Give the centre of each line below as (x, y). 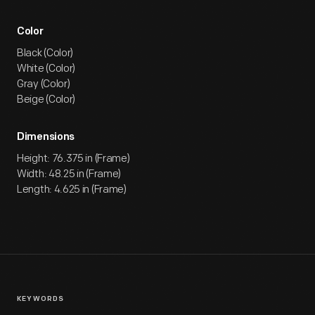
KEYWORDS (41, 299)
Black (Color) (45, 53)
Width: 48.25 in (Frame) (69, 174)
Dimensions (46, 137)
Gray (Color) (44, 84)
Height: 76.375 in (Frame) (73, 159)
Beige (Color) (46, 99)
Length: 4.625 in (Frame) (72, 189)
